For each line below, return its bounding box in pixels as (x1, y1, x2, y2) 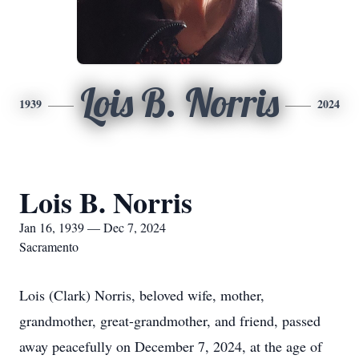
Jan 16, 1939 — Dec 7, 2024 (19, 219, 166, 236)
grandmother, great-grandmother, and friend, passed (19, 311, 321, 330)
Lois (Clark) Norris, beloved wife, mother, (19, 285, 264, 305)
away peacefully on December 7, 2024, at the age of (19, 337, 322, 356)
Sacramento (19, 238, 79, 255)
